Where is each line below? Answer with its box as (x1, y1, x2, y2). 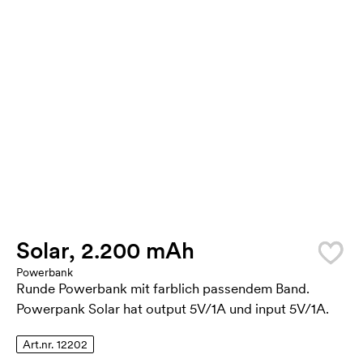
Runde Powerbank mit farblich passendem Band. (16, 280, 310, 297)
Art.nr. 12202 (23, 337, 88, 352)
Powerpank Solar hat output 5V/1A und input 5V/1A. (16, 300, 329, 318)
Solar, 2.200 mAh (16, 236, 194, 265)
